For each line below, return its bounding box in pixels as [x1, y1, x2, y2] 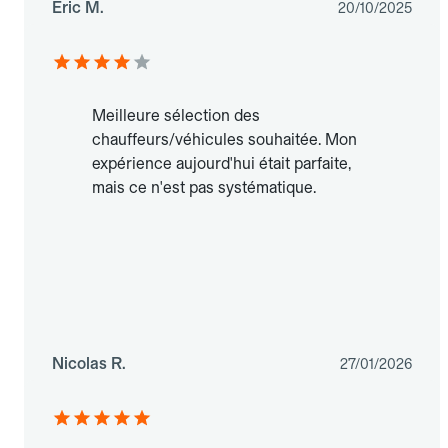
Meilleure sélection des [92, 106, 260, 126]
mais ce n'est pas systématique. [92, 178, 316, 198]
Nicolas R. [52, 354, 126, 374]
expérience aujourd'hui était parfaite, [92, 154, 351, 174]
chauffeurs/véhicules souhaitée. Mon [92, 130, 357, 150]
